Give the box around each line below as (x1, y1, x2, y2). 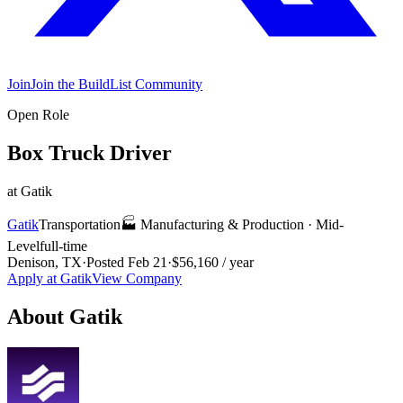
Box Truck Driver (7, 140, 172, 165)
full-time (40, 237, 87, 254)
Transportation (39, 216, 121, 232)
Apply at (7, 270, 60, 286)
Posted (86, 254, 128, 270)
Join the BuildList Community (31, 76, 202, 92)
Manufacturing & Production (140, 216, 304, 232)
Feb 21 (128, 254, 167, 270)
